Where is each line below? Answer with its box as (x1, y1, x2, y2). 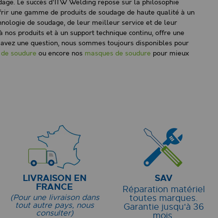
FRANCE (36, 181, 73, 193)
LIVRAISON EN (22, 172, 87, 184)
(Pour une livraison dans (10, 193, 99, 203)
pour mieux (151, 50, 189, 58)
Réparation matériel (122, 184, 205, 195)
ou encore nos (36, 50, 85, 58)
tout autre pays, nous (15, 200, 94, 211)
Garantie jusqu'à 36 (123, 201, 204, 213)
